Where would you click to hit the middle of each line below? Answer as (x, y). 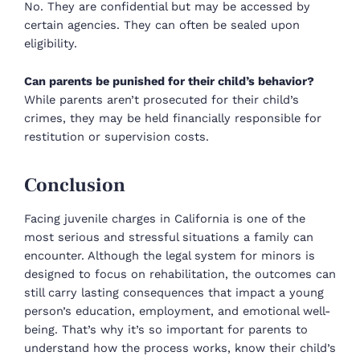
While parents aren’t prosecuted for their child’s (162, 99)
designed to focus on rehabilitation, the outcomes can (180, 274)
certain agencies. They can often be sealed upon (162, 25)
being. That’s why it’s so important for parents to (166, 329)
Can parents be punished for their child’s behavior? (169, 81)
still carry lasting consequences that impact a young (174, 292)
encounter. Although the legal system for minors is (170, 255)
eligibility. (51, 44)
